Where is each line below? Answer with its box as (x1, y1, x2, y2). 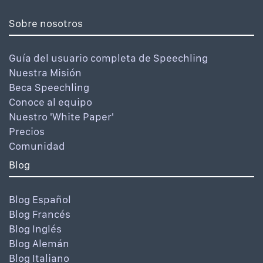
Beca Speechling (9, 81, 89, 94)
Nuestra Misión (9, 66, 82, 79)
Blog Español (9, 193, 71, 206)
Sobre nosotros (9, 17, 83, 30)
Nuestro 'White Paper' (9, 110, 114, 123)
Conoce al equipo (9, 96, 92, 109)
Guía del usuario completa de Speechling (9, 52, 208, 65)
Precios (9, 125, 45, 138)
